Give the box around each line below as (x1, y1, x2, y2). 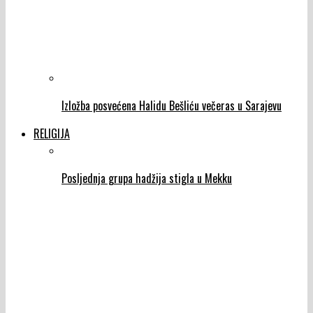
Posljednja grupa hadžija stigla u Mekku (61, 170, 232, 187)
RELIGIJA (34, 125, 70, 143)
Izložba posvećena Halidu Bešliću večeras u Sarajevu (61, 97, 282, 115)
